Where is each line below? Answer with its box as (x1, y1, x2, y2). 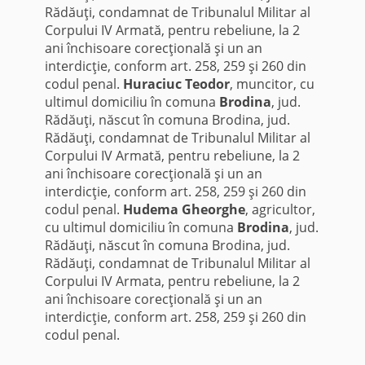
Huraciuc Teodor (122, 74, 230, 93)
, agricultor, (244, 200, 315, 218)
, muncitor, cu (229, 74, 314, 93)
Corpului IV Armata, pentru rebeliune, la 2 (44, 271, 300, 290)
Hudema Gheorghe (122, 200, 245, 218)
